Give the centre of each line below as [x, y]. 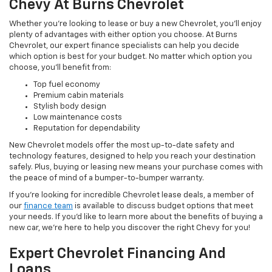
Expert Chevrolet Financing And [117, 254]
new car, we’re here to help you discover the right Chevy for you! [130, 228]
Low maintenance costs [78, 118]
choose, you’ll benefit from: [60, 68]
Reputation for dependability [87, 129]
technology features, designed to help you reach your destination [132, 157]
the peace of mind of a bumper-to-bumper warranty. [107, 178]
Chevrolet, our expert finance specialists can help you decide [124, 46]
